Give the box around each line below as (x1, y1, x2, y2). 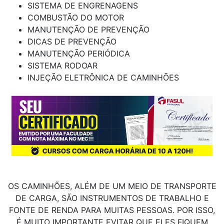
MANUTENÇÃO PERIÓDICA (27, 48, 130, 59)
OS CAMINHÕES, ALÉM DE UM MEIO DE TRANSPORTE (7, 181, 216, 191)
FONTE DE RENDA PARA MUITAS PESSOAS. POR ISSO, (9, 205, 215, 215)
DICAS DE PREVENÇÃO (27, 36, 116, 47)
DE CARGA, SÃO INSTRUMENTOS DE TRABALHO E (15, 193, 209, 203)
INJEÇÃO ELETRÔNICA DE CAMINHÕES (27, 72, 179, 83)
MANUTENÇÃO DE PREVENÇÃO (27, 24, 149, 35)
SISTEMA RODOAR (27, 60, 97, 71)
